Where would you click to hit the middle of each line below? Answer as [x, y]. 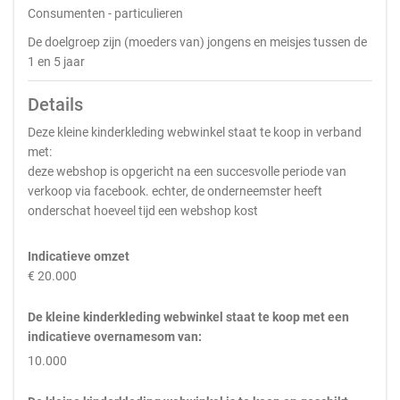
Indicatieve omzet [79, 256]
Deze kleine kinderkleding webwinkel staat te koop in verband [195, 132]
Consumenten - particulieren [105, 13]
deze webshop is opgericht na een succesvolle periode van [187, 171]
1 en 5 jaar [56, 62]
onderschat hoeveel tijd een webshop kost [143, 211]
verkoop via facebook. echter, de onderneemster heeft [175, 191]
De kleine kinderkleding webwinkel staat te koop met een [188, 317]
